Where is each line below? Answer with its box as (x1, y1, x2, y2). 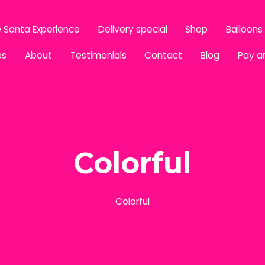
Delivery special (98, 23, 167, 36)
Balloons (226, 23, 263, 36)
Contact (144, 49, 183, 62)
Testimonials (70, 49, 127, 62)
